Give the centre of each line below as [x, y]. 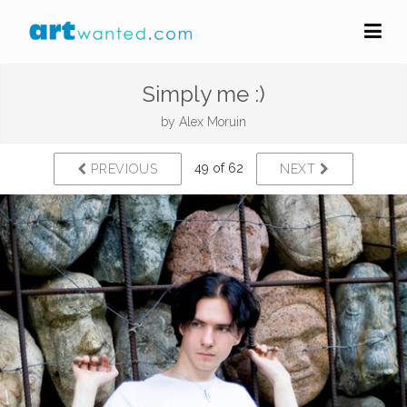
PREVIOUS [122, 169]
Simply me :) [203, 94]
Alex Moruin [213, 122]
